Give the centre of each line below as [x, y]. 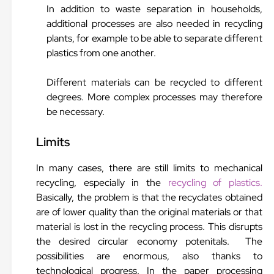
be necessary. [76, 112]
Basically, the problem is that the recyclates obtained [149, 197]
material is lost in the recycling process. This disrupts [149, 227]
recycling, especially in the [102, 183]
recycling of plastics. [215, 183]
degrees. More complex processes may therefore [154, 97]
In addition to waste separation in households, [154, 9]
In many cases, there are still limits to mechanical [149, 168]
